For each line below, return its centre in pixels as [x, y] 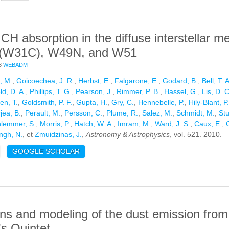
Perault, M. [43, 113]
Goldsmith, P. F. [47, 102]
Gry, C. [123, 102]
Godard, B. [180, 81]
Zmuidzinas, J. [58, 135]
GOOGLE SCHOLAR [46, 152]
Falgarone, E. [136, 81]
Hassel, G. [181, 92]
